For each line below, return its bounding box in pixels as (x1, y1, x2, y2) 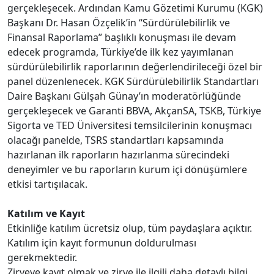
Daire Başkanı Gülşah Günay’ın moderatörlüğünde (7, 89, 241, 103)
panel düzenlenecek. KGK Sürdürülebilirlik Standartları (7, 74, 259, 88)
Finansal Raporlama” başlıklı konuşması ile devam (7, 30, 236, 44)
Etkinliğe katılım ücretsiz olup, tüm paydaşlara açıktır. (7, 221, 252, 235)
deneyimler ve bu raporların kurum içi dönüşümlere (7, 162, 247, 176)
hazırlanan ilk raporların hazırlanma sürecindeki (7, 147, 229, 161)
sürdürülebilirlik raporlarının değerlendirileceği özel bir (7, 59, 262, 73)
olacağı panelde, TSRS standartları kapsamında (7, 133, 224, 147)
